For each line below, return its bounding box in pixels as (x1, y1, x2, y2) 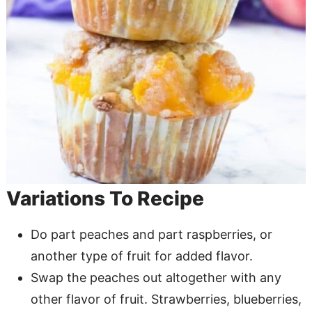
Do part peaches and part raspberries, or (30, 226, 272, 242)
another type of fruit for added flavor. (30, 248, 253, 263)
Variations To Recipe (6, 186, 204, 210)
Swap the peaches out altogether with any (30, 270, 281, 285)
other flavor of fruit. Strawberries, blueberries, (30, 291, 302, 306)
